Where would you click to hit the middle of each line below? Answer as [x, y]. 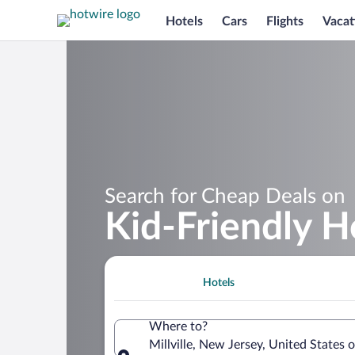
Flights [285, 21]
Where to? [178, 326]
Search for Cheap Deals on [225, 196]
